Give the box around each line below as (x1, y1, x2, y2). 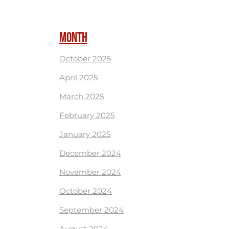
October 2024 (59, 186, 112, 196)
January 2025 (59, 129, 110, 139)
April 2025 (59, 73, 98, 82)
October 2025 (59, 54, 111, 63)
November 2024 (59, 167, 121, 177)
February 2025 (59, 110, 114, 120)
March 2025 (59, 91, 104, 101)
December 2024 (59, 148, 121, 158)
